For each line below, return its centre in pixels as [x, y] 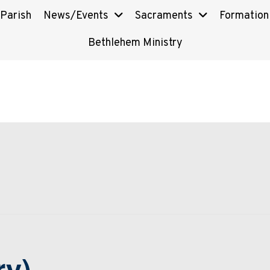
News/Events [76, 16]
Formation [244, 16]
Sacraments [164, 16]
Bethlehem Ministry [135, 43]
